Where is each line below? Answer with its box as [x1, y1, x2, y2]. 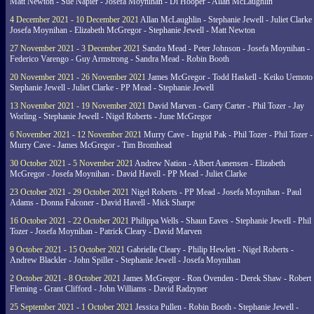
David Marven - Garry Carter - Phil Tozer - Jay [146, 101, 304, 111]
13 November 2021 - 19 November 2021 [10, 101, 146, 111]
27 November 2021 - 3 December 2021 [10, 43, 140, 53]
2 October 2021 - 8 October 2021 [10, 273, 121, 283]
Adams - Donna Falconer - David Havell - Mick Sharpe [10, 198, 195, 207]
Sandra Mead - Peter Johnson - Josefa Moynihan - [140, 43, 310, 53]
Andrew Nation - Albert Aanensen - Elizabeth [133, 158, 285, 168]
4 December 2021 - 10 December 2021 [10, 15, 139, 25]
